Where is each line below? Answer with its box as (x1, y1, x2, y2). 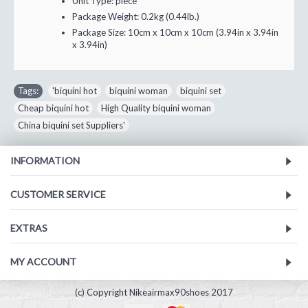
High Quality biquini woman (101, 102, 211, 114)
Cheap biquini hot (18, 102, 89, 114)
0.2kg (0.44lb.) (141, 11, 199, 23)
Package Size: (72, 27, 126, 38)
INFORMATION (10, 155, 80, 167)
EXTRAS (10, 222, 47, 234)
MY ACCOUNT (10, 256, 76, 268)
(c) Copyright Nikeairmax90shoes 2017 (75, 287, 233, 298)
